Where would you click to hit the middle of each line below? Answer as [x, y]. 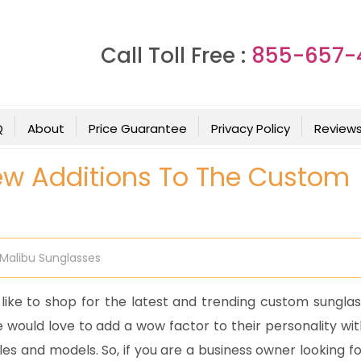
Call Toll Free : [176, 56]
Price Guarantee [137, 129]
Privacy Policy [250, 129]
